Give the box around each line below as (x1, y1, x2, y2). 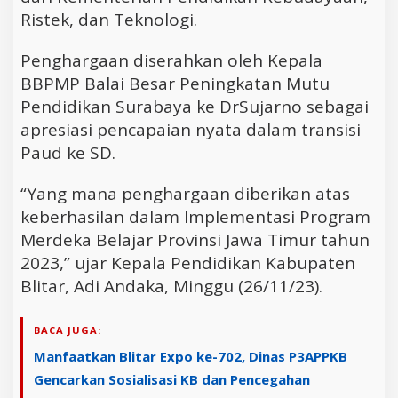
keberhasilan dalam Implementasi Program (20, 204, 370, 228)
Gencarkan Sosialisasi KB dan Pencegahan (34, 370, 310, 388)
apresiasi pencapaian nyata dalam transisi (20, 117, 361, 141)
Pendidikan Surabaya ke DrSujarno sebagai (20, 94, 369, 118)
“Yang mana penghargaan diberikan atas (20, 181, 350, 205)
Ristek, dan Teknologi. (20, 7, 197, 31)
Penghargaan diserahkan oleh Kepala (20, 48, 322, 72)
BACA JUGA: (34, 322, 101, 337)
